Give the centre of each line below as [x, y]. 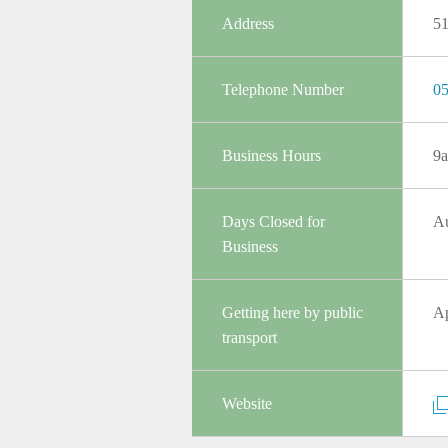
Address [248, 23]
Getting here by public [292, 312]
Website [247, 403]
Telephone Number [283, 89]
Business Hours [271, 155]
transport [249, 337]
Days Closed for [273, 221]
